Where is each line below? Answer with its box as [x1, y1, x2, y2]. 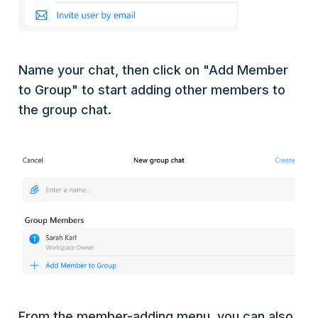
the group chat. [18, 102, 115, 118]
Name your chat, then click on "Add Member [18, 62, 288, 78]
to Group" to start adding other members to [18, 82, 285, 98]
